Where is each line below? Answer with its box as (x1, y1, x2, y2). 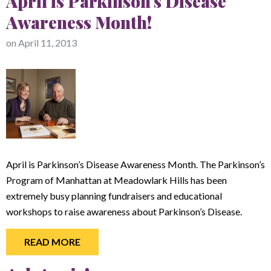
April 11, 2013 (18, 37, 77, 48)
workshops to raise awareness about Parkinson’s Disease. (6, 206, 244, 217)
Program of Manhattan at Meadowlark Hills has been (6, 174, 227, 186)
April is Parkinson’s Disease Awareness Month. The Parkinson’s (6, 158, 265, 170)
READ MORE (24, 235, 80, 247)
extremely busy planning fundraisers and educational (6, 190, 222, 201)
